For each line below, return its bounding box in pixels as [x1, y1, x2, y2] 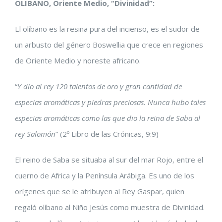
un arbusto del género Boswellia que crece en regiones [15, 40, 203, 50]
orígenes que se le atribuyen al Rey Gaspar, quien [15, 186, 184, 196]
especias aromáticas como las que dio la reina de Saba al [15, 113, 200, 123]
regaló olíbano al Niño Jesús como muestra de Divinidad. [15, 202, 205, 212]
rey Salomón [15, 129, 55, 139]
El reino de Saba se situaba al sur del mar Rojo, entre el [15, 155, 203, 165]
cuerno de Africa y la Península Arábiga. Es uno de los [15, 170, 194, 180]
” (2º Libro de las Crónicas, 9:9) [55, 129, 159, 139]
